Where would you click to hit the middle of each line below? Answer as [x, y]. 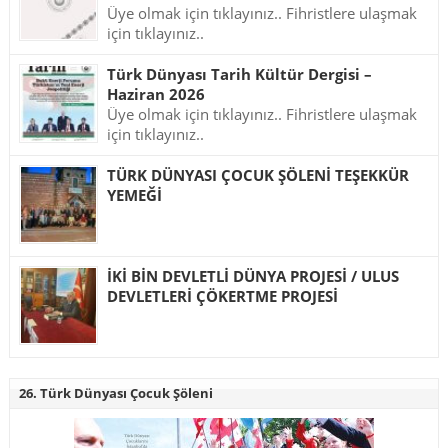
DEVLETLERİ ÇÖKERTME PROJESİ [222, 296]
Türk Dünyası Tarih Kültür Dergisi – [239, 73]
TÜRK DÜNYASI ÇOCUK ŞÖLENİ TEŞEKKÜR [257, 174]
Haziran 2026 [155, 93]
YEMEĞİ [134, 194]
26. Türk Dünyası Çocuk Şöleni [115, 393]
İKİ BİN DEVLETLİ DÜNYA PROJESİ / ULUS [252, 276]
